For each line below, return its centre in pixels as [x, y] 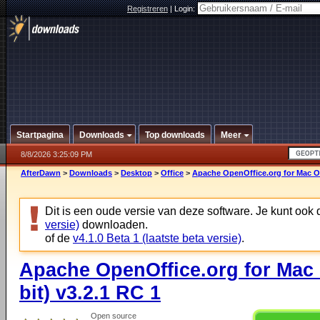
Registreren [147, 9]
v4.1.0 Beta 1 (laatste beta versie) [157, 238]
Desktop [136, 173]
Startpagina [40, 135]
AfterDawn [41, 173]
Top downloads [175, 135]
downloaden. [114, 224]
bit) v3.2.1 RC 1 [90, 292]
